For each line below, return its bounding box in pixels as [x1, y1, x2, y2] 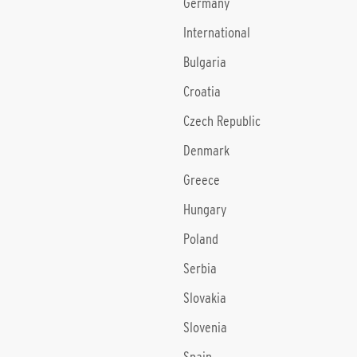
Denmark [183, 143, 230, 159]
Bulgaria [183, 54, 227, 70]
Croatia [183, 84, 222, 100]
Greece [183, 172, 221, 188]
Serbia [183, 261, 218, 277]
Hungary [183, 202, 227, 218]
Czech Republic [183, 113, 261, 129]
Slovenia [183, 320, 228, 335]
